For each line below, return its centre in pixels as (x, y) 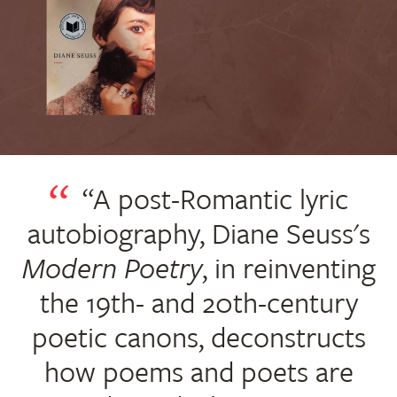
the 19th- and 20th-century (198, 303)
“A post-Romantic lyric (215, 199)
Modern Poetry (112, 268)
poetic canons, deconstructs (198, 337)
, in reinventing (288, 268)
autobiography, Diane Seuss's (198, 234)
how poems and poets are (198, 372)
